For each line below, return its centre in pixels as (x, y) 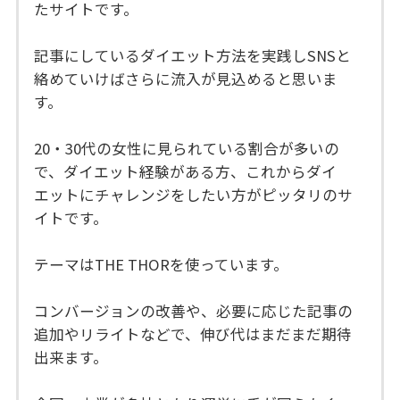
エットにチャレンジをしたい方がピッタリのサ (194, 195)
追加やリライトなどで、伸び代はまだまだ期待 (193, 334)
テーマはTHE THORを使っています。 (162, 265)
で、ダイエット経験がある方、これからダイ (186, 172)
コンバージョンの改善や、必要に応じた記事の (194, 311)
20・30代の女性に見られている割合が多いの (187, 149)
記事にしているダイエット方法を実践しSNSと (193, 56)
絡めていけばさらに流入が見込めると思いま (186, 79)
